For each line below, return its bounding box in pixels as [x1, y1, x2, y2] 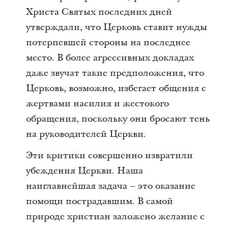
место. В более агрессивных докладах [25, 51, 194, 64]
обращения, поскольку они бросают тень [25, 112, 210, 125]
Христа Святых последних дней [25, 6, 172, 18]
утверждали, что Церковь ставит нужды [25, 21, 207, 34]
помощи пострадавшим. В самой [25, 195, 173, 208]
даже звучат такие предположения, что [25, 67, 204, 79]
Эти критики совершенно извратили [25, 149, 193, 162]
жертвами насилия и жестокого [25, 97, 169, 110]
